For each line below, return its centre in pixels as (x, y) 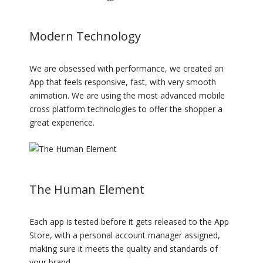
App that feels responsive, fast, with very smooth (123, 82)
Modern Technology (85, 36)
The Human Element (87, 189)
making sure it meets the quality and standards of (124, 248)
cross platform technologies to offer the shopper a (126, 109)
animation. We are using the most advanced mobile (127, 95)
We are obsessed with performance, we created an (127, 68)
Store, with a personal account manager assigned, (125, 235)
